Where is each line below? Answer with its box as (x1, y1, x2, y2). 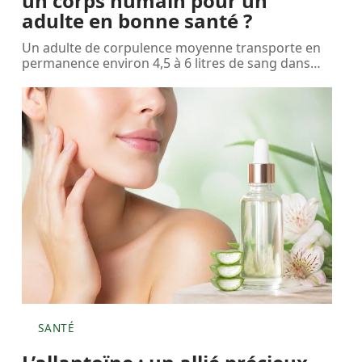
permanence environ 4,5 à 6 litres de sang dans (22, 53, 311, 72)
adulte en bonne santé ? (22, 6, 253, 34)
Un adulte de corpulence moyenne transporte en (22, 38, 322, 57)
